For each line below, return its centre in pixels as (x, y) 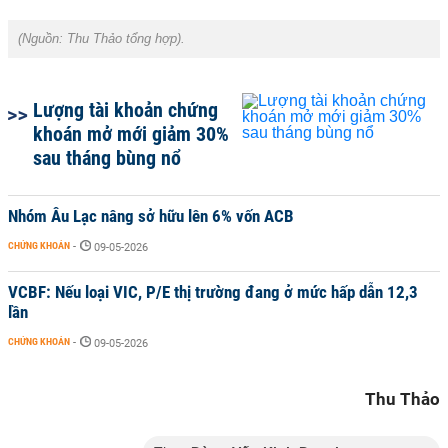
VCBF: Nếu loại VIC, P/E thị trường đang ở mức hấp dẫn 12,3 (213, 292)
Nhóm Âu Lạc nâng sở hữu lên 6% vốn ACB (151, 216)
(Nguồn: (42, 38)
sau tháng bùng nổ (107, 158)
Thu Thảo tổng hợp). (126, 38)
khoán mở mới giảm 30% (131, 134)
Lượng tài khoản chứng (125, 110)
